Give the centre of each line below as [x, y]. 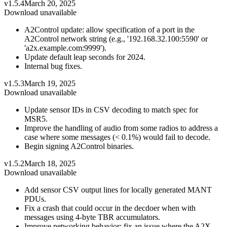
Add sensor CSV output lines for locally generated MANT [118, 190]
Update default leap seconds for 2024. [85, 57]
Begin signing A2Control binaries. [79, 146]
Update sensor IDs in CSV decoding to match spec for [111, 109]
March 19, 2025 [50, 83]
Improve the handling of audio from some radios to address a [121, 128]
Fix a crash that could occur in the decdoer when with [110, 208]
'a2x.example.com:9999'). [65, 48]
